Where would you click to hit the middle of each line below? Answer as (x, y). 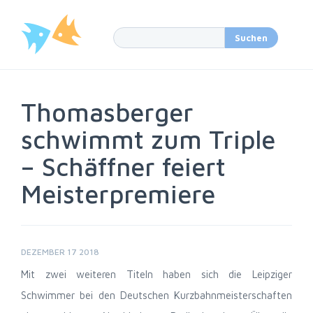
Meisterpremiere (118, 194)
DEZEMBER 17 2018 (60, 252)
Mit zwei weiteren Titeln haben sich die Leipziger (156, 274)
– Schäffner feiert (123, 167)
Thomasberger (107, 112)
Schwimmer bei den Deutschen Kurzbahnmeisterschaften (156, 295)
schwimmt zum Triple (148, 139)
